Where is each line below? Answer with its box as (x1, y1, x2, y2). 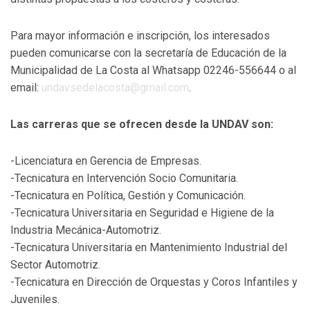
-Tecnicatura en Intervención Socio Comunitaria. (10, 172, 238, 185)
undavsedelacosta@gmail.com (42, 81, 189, 95)
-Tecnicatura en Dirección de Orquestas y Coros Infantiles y (10, 275, 298, 289)
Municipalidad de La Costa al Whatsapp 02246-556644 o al (10, 64, 296, 77)
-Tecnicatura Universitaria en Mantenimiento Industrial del (10, 241, 287, 255)
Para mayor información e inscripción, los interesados (10, 29, 270, 43)
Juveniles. (10, 293, 60, 307)
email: (10, 81, 42, 95)
